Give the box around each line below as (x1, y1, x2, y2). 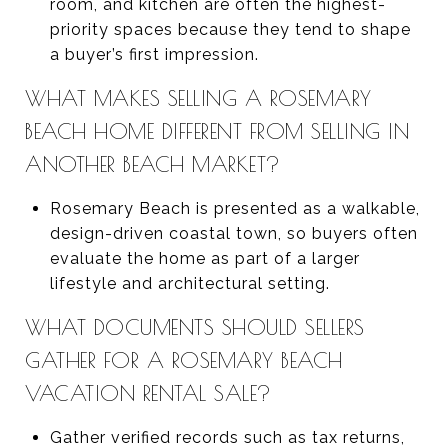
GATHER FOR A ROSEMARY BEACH (25, 347, 343, 372)
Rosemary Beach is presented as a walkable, (49, 198, 420, 218)
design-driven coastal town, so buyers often (49, 223, 418, 243)
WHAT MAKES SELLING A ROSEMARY (25, 85, 372, 110)
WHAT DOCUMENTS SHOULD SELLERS (25, 314, 365, 339)
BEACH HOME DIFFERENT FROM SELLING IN (25, 118, 409, 143)
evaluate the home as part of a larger (49, 248, 360, 268)
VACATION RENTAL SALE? (25, 380, 272, 405)
